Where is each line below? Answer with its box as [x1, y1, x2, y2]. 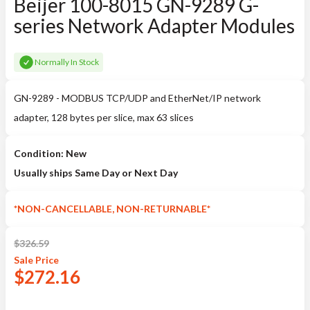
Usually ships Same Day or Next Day [14, 167, 178, 179]
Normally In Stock [35, 57, 99, 67]
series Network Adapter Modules [14, 14, 295, 37]
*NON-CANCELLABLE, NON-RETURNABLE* [14, 203, 210, 215]
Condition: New [14, 147, 86, 159]
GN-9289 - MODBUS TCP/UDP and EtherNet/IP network [14, 92, 261, 104]
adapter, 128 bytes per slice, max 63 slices [14, 111, 194, 123]
